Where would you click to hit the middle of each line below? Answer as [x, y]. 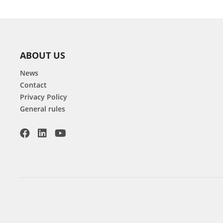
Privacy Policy [44, 97]
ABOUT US [43, 55]
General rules [43, 109]
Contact [33, 85]
